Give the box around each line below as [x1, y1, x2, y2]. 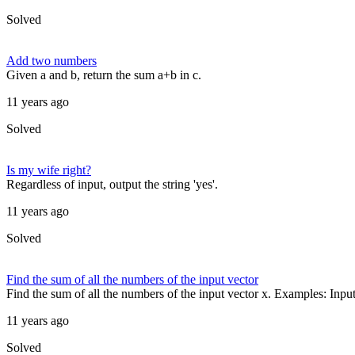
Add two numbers [6, 54, 97, 67]
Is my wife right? [6, 163, 91, 177]
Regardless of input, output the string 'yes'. [6, 177, 218, 191]
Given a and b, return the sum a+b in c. [6, 68, 201, 82]
